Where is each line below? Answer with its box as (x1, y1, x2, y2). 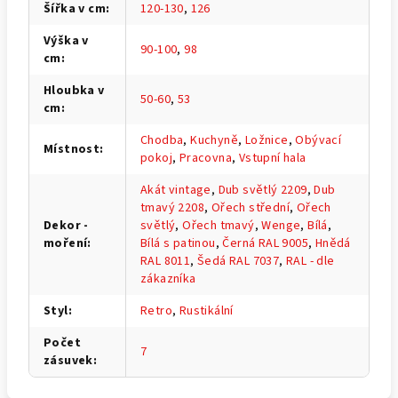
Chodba (140, 131, 184, 149)
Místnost (44, 139, 100, 158)
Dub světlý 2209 (218, 180, 307, 199)
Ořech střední (211, 198, 291, 217)
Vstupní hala (238, 148, 306, 167)
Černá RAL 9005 (222, 234, 309, 252)
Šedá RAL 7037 (197, 251, 280, 270)
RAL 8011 (140, 251, 191, 270)
